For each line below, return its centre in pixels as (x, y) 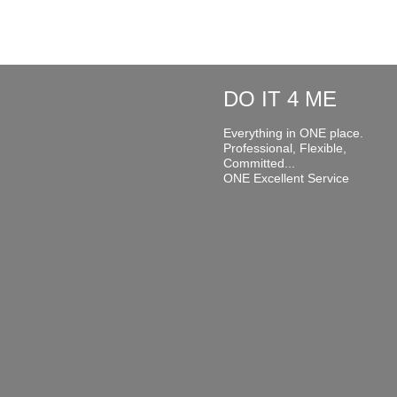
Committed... (259, 163)
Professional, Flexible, (284, 148)
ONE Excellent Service (286, 178)
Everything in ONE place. (293, 133)
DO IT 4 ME (280, 99)
